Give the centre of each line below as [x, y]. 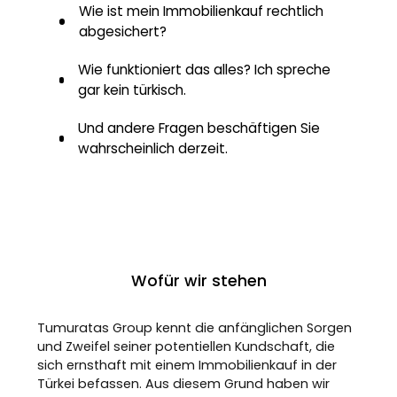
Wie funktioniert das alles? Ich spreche [205, 70]
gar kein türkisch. [132, 90]
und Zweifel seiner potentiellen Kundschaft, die [187, 346]
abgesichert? [122, 31]
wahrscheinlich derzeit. [152, 148]
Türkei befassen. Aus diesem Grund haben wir [184, 384]
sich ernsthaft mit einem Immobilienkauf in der [187, 365]
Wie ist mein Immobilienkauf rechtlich [201, 11]
